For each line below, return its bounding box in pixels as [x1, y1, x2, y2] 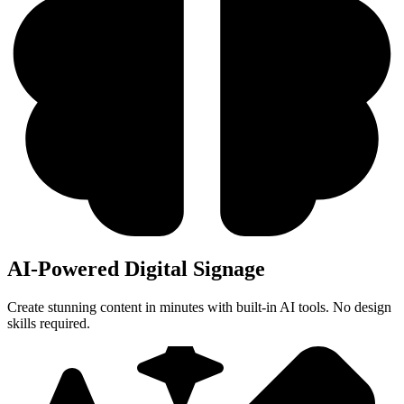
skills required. [7, 316, 90, 332]
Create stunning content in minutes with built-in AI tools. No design [7, 299, 391, 316]
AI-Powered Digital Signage [7, 257, 265, 281]
